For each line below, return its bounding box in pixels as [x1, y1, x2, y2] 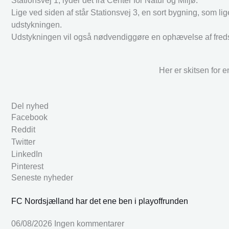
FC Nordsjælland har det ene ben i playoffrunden [11, 196, 188, 205]
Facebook [11, 112, 48, 122]
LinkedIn [11, 149, 42, 158]
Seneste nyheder [11, 173, 73, 182]
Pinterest [11, 162, 43, 171]
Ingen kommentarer [54, 219, 124, 228]
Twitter [11, 137, 35, 146]
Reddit [11, 125, 35, 134]
